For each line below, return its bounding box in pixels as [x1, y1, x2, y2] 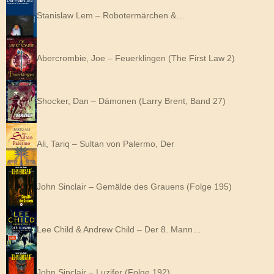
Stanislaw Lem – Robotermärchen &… [37, 10, 185, 20]
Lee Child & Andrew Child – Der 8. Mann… [37, 224, 201, 234]
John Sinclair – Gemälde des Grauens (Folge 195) [37, 181, 232, 191]
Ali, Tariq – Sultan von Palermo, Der [37, 138, 174, 149]
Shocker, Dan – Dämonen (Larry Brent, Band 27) [37, 95, 226, 106]
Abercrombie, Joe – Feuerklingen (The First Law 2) [37, 53, 235, 63]
